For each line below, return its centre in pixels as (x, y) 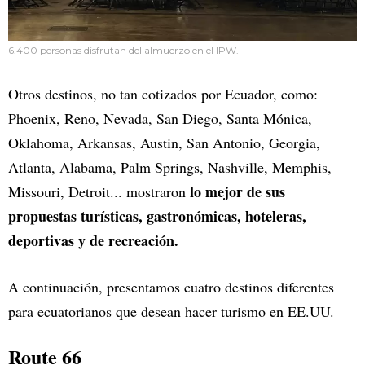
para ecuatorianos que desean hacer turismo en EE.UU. (171, 311)
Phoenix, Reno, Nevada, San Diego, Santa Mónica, (160, 118)
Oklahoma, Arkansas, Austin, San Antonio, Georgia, (164, 142)
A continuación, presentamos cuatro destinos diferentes (171, 286)
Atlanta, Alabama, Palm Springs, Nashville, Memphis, (170, 167)
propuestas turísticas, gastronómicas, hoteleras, (157, 215)
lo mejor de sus (237, 191)
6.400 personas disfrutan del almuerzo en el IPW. (123, 50)
